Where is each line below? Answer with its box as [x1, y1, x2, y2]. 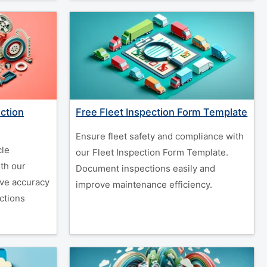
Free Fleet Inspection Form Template [76, 106, 248, 118]
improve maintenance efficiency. [76, 179, 213, 190]
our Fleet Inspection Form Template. [76, 147, 229, 158]
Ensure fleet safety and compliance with [76, 131, 244, 142]
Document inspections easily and [76, 163, 216, 174]
